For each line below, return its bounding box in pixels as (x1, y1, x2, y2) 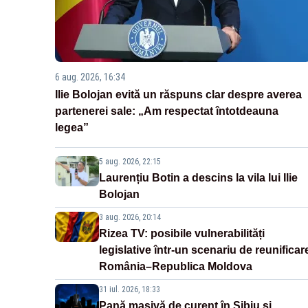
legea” (55, 121, 89, 133)
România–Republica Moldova (99, 260, 252, 272)
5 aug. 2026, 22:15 (99, 156, 161, 166)
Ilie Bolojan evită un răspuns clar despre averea (55, 88, 302, 100)
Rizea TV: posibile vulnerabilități (99, 227, 265, 239)
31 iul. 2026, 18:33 (99, 284, 160, 294)
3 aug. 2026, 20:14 (99, 212, 161, 222)
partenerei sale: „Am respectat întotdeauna (55, 104, 278, 117)
